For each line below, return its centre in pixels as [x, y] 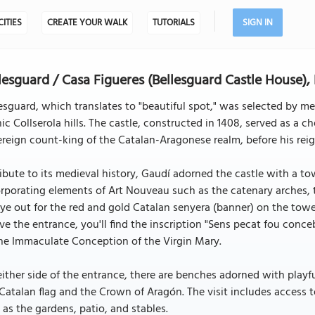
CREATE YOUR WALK [87, 23]
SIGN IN [257, 23]
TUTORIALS [173, 23]
